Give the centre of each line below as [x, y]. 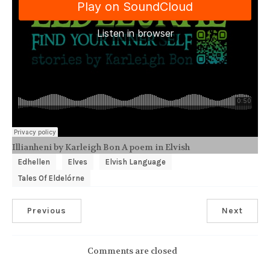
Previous [47, 211]
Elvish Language [136, 162]
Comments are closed [132, 251]
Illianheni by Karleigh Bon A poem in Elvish [101, 147]
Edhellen [34, 162]
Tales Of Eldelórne [51, 178]
